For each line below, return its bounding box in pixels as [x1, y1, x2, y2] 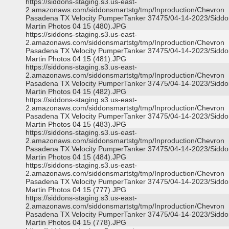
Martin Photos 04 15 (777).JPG [26, 186, 126, 194]
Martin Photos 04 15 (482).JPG [26, 87, 126, 96]
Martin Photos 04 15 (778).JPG [26, 218, 126, 226]
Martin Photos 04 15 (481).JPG [26, 55, 126, 63]
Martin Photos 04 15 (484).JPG [26, 153, 126, 161]
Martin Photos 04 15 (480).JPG [26, 22, 126, 30]
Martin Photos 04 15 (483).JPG [26, 120, 126, 128]
